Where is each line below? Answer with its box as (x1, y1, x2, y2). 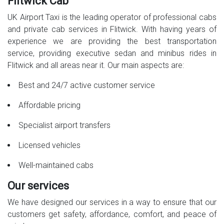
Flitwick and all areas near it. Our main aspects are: (7, 60, 184, 70)
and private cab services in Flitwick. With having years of (7, 24, 216, 34)
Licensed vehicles (18, 140, 80, 150)
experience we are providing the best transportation (7, 36, 216, 46)
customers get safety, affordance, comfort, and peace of (7, 209, 216, 219)
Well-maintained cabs (18, 160, 93, 170)
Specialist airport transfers (18, 120, 110, 130)
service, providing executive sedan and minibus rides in (7, 48, 216, 58)
